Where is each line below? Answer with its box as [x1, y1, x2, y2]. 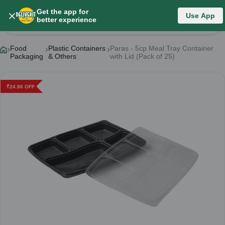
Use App [186, 12, 215, 20]
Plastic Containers [48, 44, 105, 52]
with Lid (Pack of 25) [110, 52, 175, 60]
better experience [37, 16, 96, 24]
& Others [48, 52, 76, 60]
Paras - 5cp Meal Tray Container [110, 44, 214, 52]
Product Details [12, 12, 78, 22]
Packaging [10, 52, 43, 60]
